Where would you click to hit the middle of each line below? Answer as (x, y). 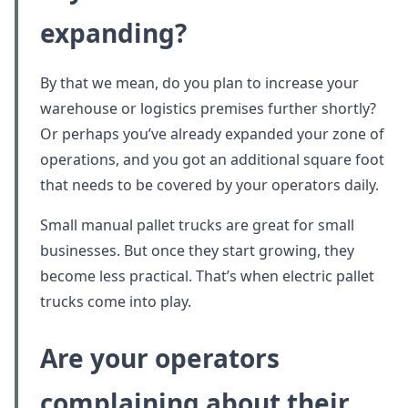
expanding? (113, 33)
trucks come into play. (116, 302)
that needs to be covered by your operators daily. (209, 185)
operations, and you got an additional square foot (212, 160)
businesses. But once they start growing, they (197, 251)
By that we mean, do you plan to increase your (199, 83)
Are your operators (160, 358)
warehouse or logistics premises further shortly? (208, 109)
